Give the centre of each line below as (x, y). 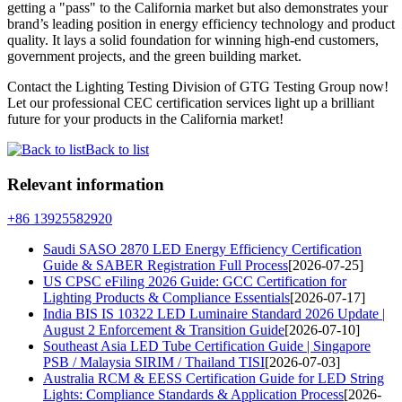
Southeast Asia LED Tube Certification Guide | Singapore (207, 346)
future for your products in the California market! (145, 118)
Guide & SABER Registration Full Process (166, 266)
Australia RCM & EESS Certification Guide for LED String (214, 379)
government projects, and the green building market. (154, 56)
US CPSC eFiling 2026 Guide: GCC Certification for (195, 282)
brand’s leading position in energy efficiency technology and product (201, 23)
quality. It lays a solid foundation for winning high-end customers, (193, 39)
